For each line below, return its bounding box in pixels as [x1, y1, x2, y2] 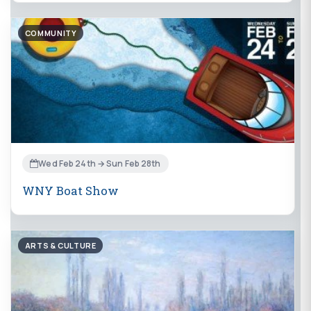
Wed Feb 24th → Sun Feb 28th [38, 158, 161, 170]
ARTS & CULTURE [24, 240, 96, 251]
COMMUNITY [24, 28, 77, 39]
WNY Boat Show [22, 183, 119, 199]
